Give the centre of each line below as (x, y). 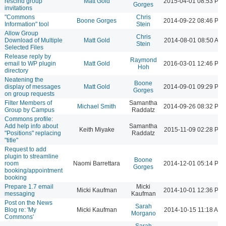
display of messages (33, 87)
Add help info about (31, 126)
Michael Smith (97, 106)
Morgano (143, 213)
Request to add (25, 149)
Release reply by (28, 56)
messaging (20, 193)
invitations (18, 8)
